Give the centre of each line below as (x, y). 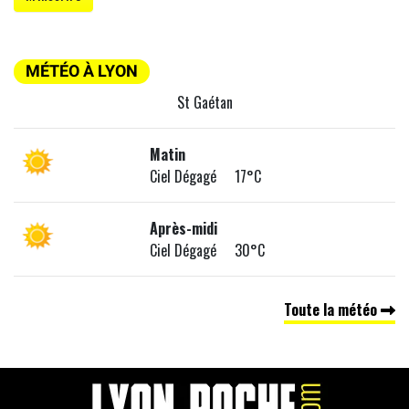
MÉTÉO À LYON (82, 72)
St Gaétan (204, 103)
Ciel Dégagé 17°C (206, 177)
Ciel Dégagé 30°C (208, 251)
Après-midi (184, 229)
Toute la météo (332, 310)
